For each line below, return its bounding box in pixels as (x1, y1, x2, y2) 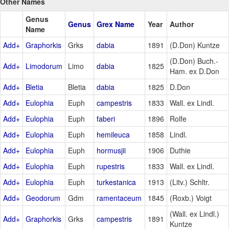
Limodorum (26, 60, 62, 71)
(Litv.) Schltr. (170, 176, 210, 187)
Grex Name (97, 18, 134, 29)
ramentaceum (97, 192, 142, 203)
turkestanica (97, 176, 136, 187)
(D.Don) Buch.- (170, 55, 218, 66)
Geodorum (26, 192, 60, 203)
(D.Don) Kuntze (170, 39, 220, 50)
